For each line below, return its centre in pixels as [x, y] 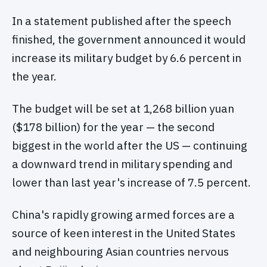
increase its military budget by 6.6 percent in [127, 58]
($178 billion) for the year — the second [113, 127]
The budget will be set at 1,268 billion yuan [123, 109]
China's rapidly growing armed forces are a [123, 214]
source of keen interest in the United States [124, 233]
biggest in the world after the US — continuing [130, 146]
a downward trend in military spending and [122, 164]
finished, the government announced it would [129, 40]
